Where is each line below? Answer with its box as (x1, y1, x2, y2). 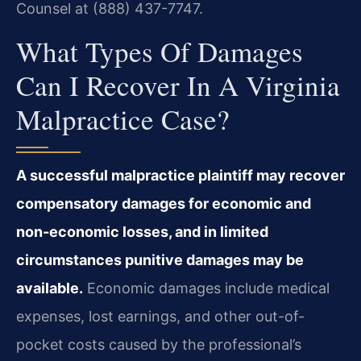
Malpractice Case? (16, 99, 230, 138)
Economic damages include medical (83, 279, 330, 297)
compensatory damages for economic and (16, 194, 311, 212)
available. (16, 279, 83, 297)
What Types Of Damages (16, 31, 303, 70)
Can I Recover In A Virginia (16, 65, 340, 104)
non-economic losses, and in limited (16, 222, 268, 240)
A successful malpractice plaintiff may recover (16, 166, 345, 184)
